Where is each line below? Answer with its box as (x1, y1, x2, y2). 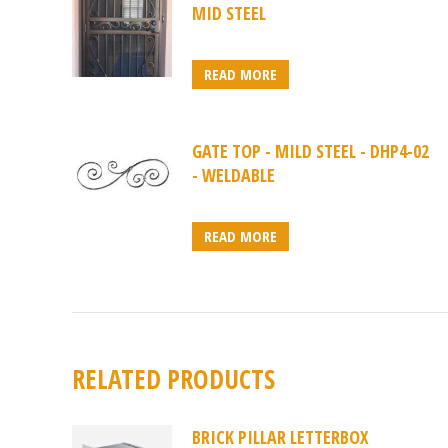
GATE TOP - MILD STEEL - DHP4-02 (192, 139, 429, 164)
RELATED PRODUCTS (72, 361, 275, 398)
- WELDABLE (192, 163, 275, 188)
